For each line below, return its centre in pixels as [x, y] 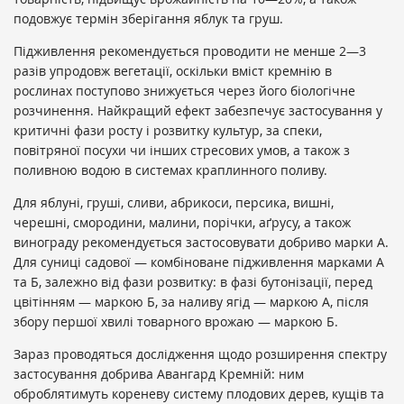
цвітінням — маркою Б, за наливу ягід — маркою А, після [191, 301]
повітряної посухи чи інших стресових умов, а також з [182, 150]
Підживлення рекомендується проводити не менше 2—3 [190, 50]
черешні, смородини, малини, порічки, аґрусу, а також [182, 222]
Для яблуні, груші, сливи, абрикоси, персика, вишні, [174, 202]
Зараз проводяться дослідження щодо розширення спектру [200, 353]
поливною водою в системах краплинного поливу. [170, 170]
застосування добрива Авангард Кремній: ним [159, 373]
